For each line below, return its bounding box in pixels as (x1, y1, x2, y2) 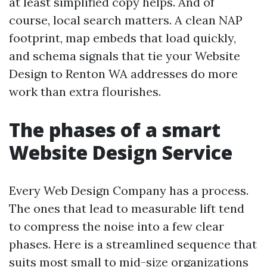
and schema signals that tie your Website (9, 48, 240, 63)
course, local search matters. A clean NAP (9, 13, 243, 27)
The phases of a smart (9, 117, 221, 142)
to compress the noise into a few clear (9, 219, 224, 234)
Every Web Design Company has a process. (9, 183, 249, 198)
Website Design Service (9, 139, 232, 165)
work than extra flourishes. (9, 84, 161, 99)
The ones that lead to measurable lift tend (9, 201, 244, 216)
